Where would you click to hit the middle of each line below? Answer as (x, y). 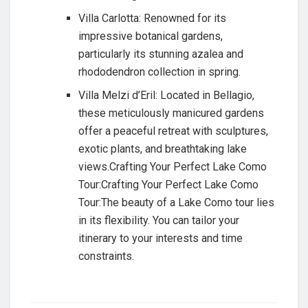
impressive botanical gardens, (150, 36)
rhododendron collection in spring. (159, 71)
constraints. (106, 256)
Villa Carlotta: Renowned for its (152, 18)
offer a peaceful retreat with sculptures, (173, 131)
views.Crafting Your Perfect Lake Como (172, 166)
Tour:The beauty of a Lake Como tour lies (176, 202)
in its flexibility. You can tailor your (158, 220)
